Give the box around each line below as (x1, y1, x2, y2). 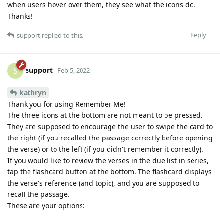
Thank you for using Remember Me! (7, 99, 126, 109)
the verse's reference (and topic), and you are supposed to (7, 178, 199, 188)
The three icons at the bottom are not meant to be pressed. (7, 110, 203, 120)
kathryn (19, 87, 46, 97)
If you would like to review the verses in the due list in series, (7, 155, 209, 165)
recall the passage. (7, 189, 70, 199)
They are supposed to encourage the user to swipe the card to (7, 121, 213, 131)
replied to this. (40, 30, 83, 40)
